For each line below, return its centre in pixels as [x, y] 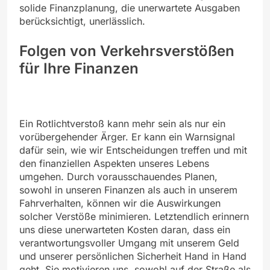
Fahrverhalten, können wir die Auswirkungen [120, 203]
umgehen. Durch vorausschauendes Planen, [118, 177]
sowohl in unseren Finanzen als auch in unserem [128, 190]
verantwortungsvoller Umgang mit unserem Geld [129, 243]
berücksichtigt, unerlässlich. [82, 21]
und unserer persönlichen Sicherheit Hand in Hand [133, 256]
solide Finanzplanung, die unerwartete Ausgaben [130, 8]
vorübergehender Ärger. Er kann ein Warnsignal [127, 137]
